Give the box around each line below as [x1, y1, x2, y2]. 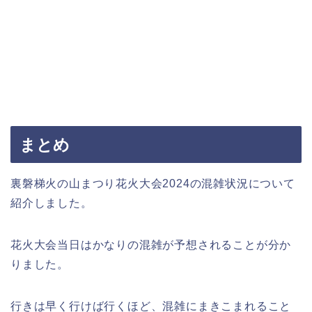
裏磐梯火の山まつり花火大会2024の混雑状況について [10, 177, 295, 189]
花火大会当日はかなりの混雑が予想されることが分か [10, 238, 292, 251]
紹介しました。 [10, 196, 93, 209]
